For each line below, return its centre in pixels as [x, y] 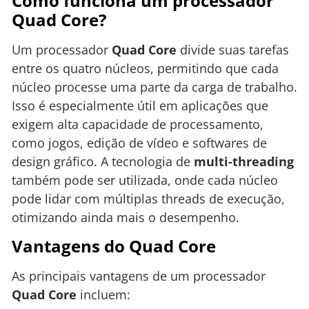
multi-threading [244, 161]
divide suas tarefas [233, 49]
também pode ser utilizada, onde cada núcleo [145, 180]
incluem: [103, 295]
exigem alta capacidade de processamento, [138, 124]
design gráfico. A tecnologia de [103, 161]
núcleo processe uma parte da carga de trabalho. [154, 87]
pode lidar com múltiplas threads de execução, [148, 198]
